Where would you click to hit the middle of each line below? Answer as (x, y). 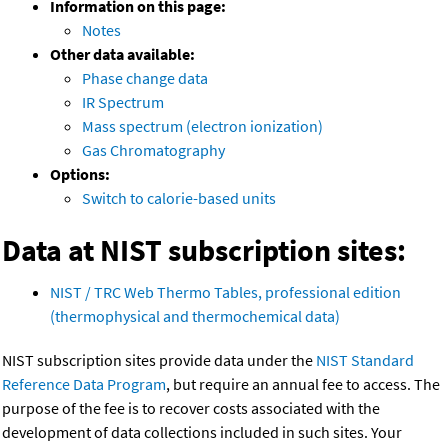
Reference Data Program (84, 384)
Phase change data (145, 78)
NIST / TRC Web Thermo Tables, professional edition (225, 292)
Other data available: (122, 54)
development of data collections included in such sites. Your (202, 432)
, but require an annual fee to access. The (303, 384)
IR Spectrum (123, 102)
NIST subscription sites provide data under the (159, 360)
